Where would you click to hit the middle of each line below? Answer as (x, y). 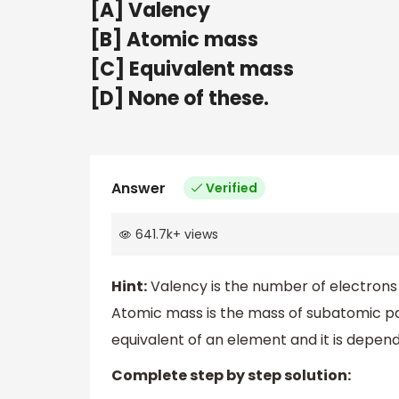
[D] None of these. (179, 98)
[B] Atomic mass (174, 39)
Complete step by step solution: (231, 376)
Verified (232, 187)
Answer (138, 188)
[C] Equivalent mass (192, 69)
